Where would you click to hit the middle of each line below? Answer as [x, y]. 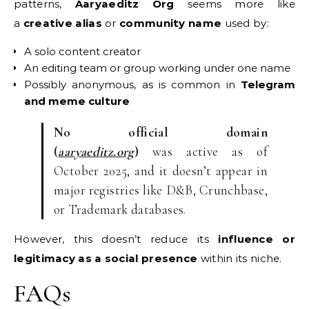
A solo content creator [82, 51]
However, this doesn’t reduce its [116, 239]
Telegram [268, 84]
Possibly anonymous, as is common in [132, 84]
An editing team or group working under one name [157, 68]
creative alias [62, 23]
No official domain [161, 132]
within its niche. [240, 258]
